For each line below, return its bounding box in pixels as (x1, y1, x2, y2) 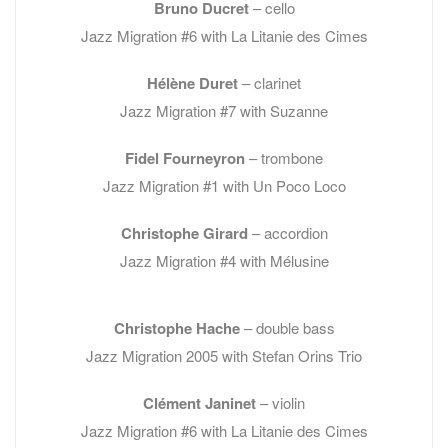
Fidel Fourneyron (125, 147, 245, 170)
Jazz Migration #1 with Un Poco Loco (102, 175, 346, 197)
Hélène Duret (147, 72, 238, 95)
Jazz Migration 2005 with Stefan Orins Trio (86, 345, 362, 367)
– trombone (245, 147, 323, 169)
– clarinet (238, 72, 301, 94)
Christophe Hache (113, 317, 240, 340)
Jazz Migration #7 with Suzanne (120, 100, 328, 122)
